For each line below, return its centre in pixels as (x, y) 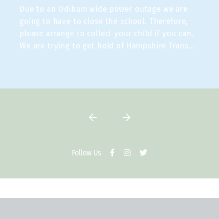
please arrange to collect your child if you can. (107, 33)
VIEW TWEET (39, 117)
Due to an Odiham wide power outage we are (104, 9)
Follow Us (87, 153)
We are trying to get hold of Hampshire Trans (104, 46)
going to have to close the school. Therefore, (104, 21)
